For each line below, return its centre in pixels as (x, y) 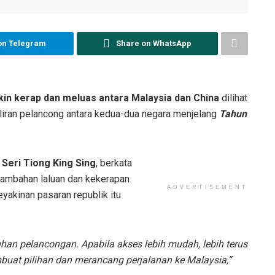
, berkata (114, 163)
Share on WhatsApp (153, 43)
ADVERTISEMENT (207, 187)
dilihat (233, 98)
